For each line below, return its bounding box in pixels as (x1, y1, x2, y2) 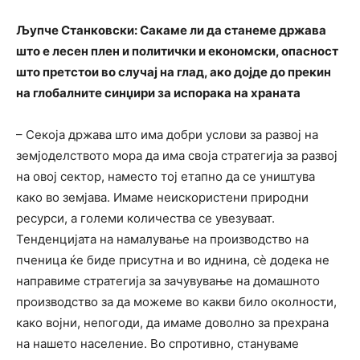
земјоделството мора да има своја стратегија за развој (16, 147, 337, 163)
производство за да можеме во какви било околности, (16, 293, 337, 309)
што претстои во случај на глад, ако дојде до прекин (16, 63, 331, 80)
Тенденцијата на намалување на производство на (16, 231, 309, 247)
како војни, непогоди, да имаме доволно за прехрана (16, 314, 329, 330)
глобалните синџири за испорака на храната (33, 84, 301, 100)
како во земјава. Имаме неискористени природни (16, 189, 309, 205)
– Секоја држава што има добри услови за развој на (16, 126, 318, 142)
